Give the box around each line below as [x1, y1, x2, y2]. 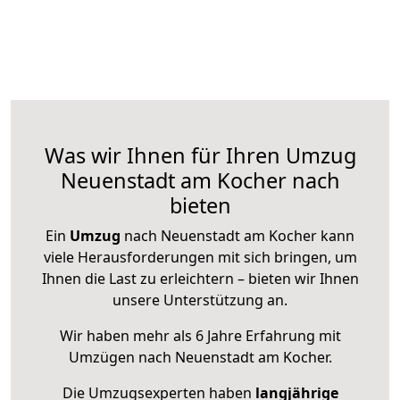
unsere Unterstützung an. [112, 290, 287, 311]
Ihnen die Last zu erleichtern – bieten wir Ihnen [41, 269, 359, 289]
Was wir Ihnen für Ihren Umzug [44, 141, 356, 171]
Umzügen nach [68, 347, 175, 368]
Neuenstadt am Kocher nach [60, 166, 340, 196]
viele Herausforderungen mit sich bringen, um [43, 247, 357, 268]
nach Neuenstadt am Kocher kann [121, 226, 354, 246]
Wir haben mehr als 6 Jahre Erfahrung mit [59, 326, 341, 346]
